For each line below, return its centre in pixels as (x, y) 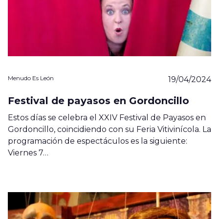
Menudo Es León (31, 78)
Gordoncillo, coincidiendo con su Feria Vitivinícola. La (109, 129)
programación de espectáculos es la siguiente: (98, 141)
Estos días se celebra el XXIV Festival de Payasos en (107, 117)
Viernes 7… (28, 153)
